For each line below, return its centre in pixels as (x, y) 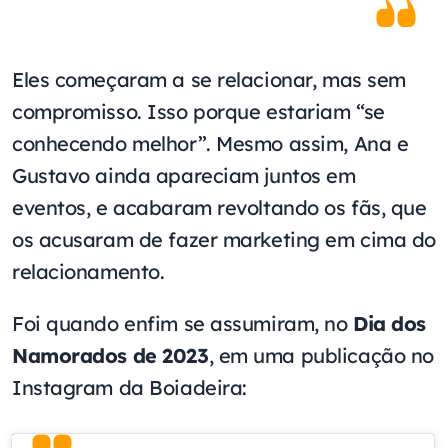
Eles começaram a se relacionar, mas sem (209, 79)
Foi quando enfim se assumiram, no (180, 323)
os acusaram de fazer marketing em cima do (224, 239)
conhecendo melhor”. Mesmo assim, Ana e (210, 143)
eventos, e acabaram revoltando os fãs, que (219, 207)
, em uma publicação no (321, 355)
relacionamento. (88, 271)
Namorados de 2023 (110, 355)
